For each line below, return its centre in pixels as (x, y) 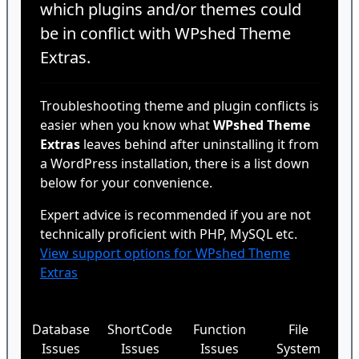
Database (61, 329)
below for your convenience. (126, 183)
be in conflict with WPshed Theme (165, 33)
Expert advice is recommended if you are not (175, 215)
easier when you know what (127, 125)
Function (219, 329)
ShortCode (140, 329)
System (298, 349)
